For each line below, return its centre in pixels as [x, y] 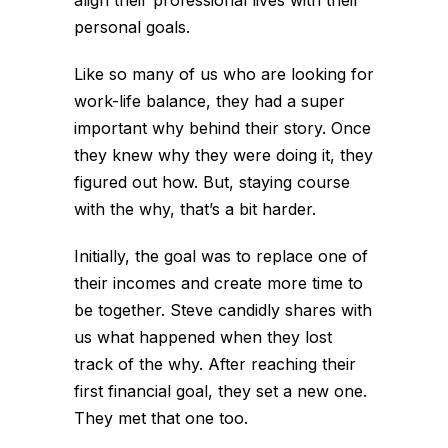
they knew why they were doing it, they [223, 154]
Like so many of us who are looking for [224, 73]
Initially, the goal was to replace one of [221, 255]
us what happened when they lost [203, 336]
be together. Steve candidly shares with [223, 309]
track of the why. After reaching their [215, 363]
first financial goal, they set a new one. [220, 390]
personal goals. [132, 26]
